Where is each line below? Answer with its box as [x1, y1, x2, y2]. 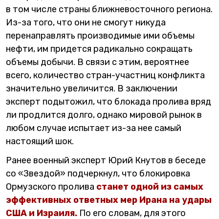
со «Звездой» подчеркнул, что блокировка [6, 168, 190, 179]
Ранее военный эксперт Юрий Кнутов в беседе [6, 155, 206, 166]
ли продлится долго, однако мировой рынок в [6, 109, 202, 120]
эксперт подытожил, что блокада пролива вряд [6, 96, 211, 107]
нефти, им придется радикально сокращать [6, 44, 193, 54]
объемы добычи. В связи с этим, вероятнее [6, 57, 189, 67]
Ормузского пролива [6, 181, 96, 192]
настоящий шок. [6, 136, 74, 147]
